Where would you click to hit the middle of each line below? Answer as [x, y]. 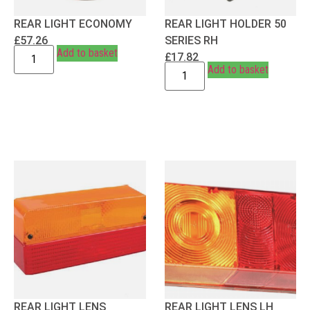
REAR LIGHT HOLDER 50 [225, 24]
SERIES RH [191, 40]
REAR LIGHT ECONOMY [73, 24]
